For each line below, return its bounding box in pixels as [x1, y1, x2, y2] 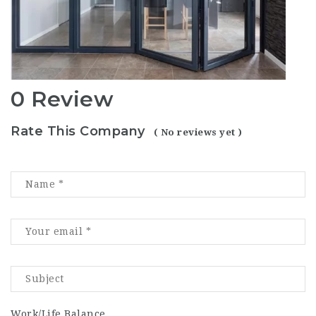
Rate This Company [11, 123, 145, 139]
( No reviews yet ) [153, 126, 243, 138]
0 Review [11, 86, 114, 113]
